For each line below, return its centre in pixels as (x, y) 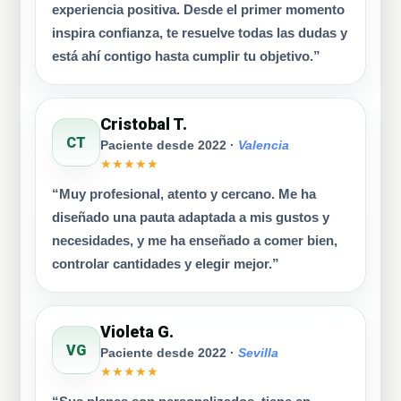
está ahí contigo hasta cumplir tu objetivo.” (186, 56)
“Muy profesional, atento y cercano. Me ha (184, 194)
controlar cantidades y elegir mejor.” (166, 264)
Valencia (264, 145)
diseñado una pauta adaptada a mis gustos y (191, 218)
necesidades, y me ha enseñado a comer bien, (195, 241)
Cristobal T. (144, 124)
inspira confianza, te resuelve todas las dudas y (200, 33)
